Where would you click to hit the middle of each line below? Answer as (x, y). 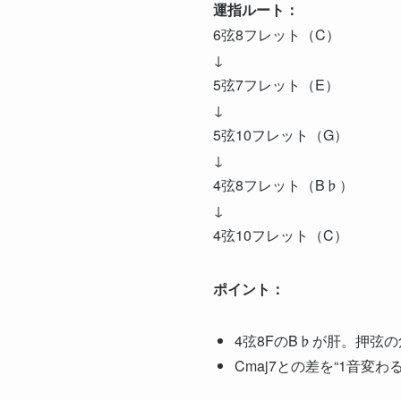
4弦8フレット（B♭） (283, 184)
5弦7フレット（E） (276, 84)
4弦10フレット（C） (281, 235)
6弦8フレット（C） (277, 34)
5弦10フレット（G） (281, 134)
